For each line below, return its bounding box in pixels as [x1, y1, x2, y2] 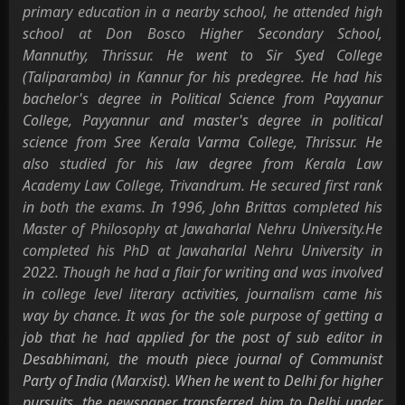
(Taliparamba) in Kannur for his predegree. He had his [23, 67, 382, 87]
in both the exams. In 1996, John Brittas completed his [23, 197, 382, 217]
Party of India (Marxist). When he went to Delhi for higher [23, 371, 382, 391]
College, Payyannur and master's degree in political [23, 110, 382, 130]
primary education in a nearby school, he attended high [23, 2, 382, 22]
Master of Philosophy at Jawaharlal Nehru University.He [23, 219, 382, 239]
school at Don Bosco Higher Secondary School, [23, 24, 382, 43]
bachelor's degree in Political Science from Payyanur [23, 89, 382, 108]
